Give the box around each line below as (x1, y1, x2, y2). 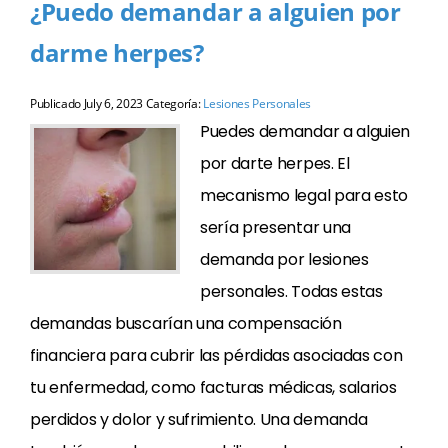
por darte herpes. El (200, 152, 350, 175)
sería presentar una (200, 216, 351, 239)
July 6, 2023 (83, 95, 143, 112)
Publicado (30, 95, 84, 112)
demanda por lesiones (200, 248, 369, 271)
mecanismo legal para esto (200, 184, 408, 207)
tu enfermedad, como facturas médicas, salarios (30, 376, 397, 399)
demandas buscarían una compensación (30, 312, 342, 335)
